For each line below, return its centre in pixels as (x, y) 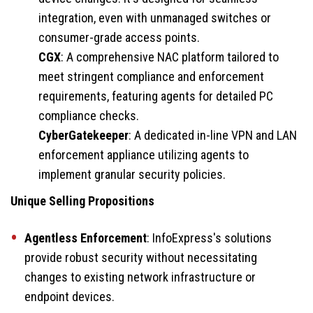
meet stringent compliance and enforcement (151, 76)
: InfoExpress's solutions (209, 238)
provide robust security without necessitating (141, 257)
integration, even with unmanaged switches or (155, 17)
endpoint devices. (70, 296)
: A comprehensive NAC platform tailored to (170, 57)
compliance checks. (89, 115)
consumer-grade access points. (119, 37)
